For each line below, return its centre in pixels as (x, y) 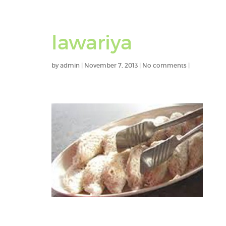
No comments (164, 65)
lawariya (92, 43)
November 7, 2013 (111, 65)
